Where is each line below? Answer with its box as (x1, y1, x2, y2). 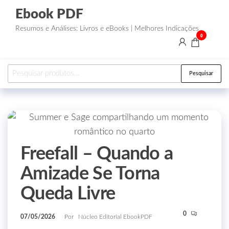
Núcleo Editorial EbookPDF (78, 214, 152, 220)
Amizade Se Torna (20, 165, 160, 183)
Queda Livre (20, 185, 116, 203)
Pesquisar (189, 71, 213, 76)
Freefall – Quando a (20, 145, 173, 163)
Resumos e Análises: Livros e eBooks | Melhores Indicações (15, 25, 199, 32)
